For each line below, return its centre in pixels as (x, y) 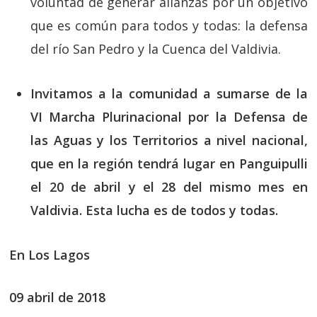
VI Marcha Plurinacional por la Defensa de (169, 117)
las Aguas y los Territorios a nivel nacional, (169, 140)
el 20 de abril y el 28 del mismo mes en (169, 187)
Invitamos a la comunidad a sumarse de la (169, 93)
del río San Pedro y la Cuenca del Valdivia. (156, 49)
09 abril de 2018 (58, 297)
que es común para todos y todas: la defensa (169, 25)
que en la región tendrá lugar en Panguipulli (169, 163)
